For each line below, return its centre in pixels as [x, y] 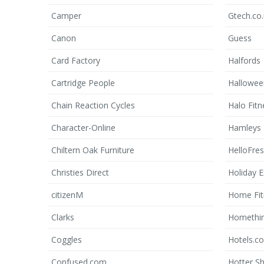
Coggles [67, 240]
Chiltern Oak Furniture [93, 150]
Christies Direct [80, 172]
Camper [66, 16]
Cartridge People [83, 83]
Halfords [244, 60]
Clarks [63, 217]
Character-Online [83, 128]
